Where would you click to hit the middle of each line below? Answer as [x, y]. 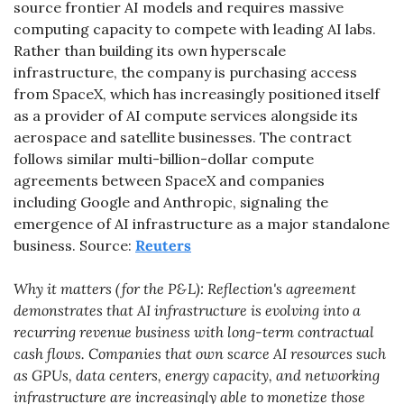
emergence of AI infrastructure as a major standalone [202, 224]
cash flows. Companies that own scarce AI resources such [200, 353]
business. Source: [74, 245]
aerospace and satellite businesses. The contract [183, 137]
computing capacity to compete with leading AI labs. [195, 29]
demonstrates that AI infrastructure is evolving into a [187, 310]
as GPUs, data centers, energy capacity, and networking [197, 375]
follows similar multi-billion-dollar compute [164, 159]
